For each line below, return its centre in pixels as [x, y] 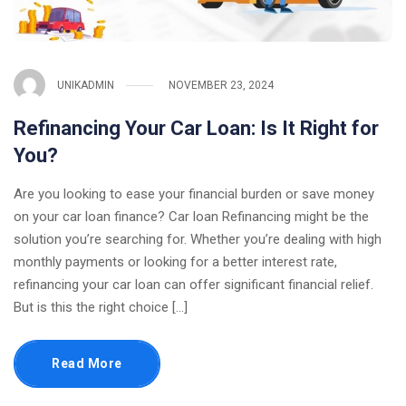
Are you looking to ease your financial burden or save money [194, 194]
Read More [87, 364]
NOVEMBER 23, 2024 [221, 85]
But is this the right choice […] [101, 308]
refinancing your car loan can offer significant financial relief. [193, 285]
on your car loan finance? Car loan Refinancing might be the [191, 217]
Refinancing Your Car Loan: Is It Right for [196, 129]
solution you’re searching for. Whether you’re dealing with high [198, 240]
